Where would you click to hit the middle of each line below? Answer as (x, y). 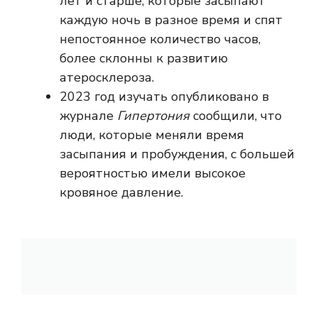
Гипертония (153, 116)
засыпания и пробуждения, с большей (177, 154)
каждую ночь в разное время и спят (171, 20)
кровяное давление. (121, 193)
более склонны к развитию (144, 59)
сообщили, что (236, 116)
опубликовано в (218, 97)
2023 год (89, 97)
